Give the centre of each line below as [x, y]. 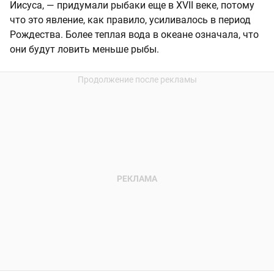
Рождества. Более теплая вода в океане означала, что [134, 35]
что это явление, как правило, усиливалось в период [130, 20]
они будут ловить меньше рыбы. [84, 50]
